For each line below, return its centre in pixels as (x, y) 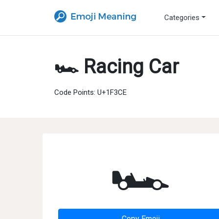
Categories (182, 18)
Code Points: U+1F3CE (90, 92)
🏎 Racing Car (117, 67)
